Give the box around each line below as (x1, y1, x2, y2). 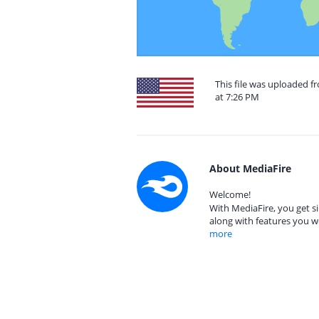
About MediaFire (209, 162, 291, 175)
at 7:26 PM (215, 90, 259, 103)
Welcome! (209, 188, 251, 201)
